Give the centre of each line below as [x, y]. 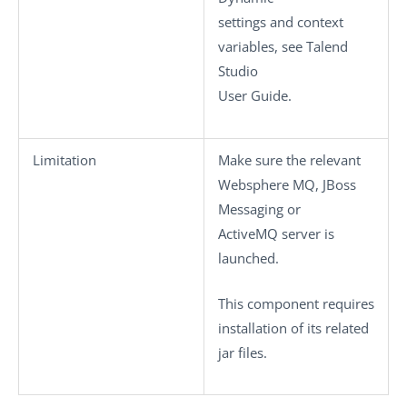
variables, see [262, 46]
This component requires [296, 303]
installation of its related [293, 328]
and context [305, 22]
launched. [248, 258]
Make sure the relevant [289, 160]
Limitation [65, 160]
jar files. [243, 352]
